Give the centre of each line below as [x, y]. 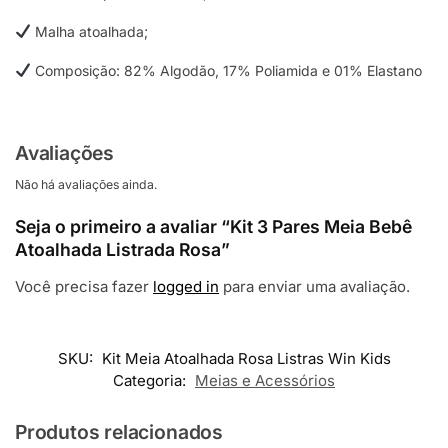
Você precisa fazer [84, 287]
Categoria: [151, 381]
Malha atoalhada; [89, 31]
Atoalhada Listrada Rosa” [122, 250]
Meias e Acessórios [265, 381]
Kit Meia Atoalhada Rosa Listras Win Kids [246, 359]
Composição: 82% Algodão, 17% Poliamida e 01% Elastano [226, 70]
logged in [186, 287]
